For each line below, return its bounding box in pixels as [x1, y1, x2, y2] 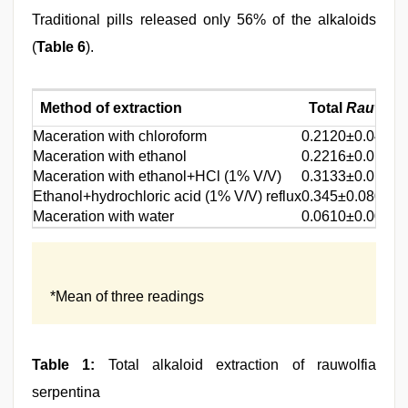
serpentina [32, 384, 100, 400]
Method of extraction [40, 100, 182, 116]
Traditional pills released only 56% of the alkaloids [32, 12, 376, 27]
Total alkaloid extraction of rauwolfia [95, 357, 377, 372]
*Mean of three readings [50, 289, 204, 304]
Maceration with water [33, 209, 174, 224]
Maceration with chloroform [33, 128, 207, 144]
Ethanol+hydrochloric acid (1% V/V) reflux [33, 189, 301, 204]
